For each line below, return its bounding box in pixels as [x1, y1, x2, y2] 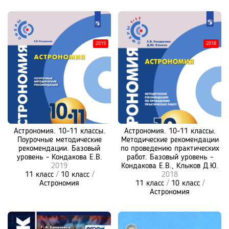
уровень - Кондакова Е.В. [16, 153, 102, 162]
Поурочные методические [17, 136, 102, 144]
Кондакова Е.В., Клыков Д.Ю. [121, 162, 218, 170]
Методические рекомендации [121, 136, 219, 144]
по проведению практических [120, 145, 219, 153]
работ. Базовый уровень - [126, 153, 213, 162]
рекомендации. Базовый [18, 145, 100, 153]
